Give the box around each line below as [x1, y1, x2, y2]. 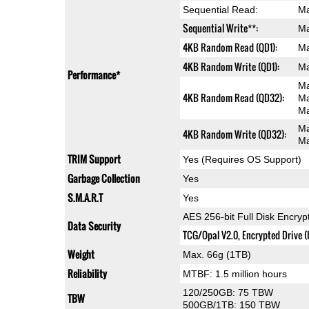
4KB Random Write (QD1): [182, 59, 279, 74]
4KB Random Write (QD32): [182, 127, 286, 142]
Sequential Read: [182, 4, 258, 16]
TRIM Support [67, 152, 121, 167]
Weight [67, 247, 94, 262]
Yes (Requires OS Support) [182, 154, 301, 166]
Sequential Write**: [182, 21, 258, 36]
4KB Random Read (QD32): [182, 90, 284, 106]
